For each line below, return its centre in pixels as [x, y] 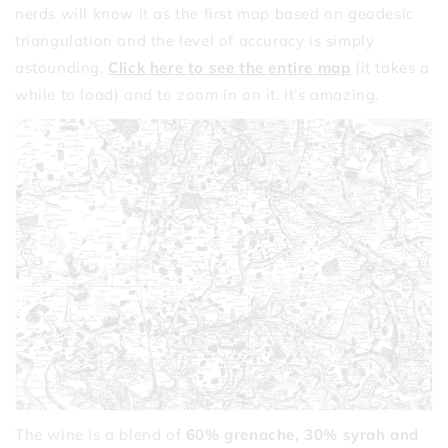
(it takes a [390, 67]
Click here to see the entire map [229, 67]
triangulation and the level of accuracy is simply [195, 40]
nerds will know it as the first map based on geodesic [214, 13]
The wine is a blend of [100, 434]
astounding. [62, 67]
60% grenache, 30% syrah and [302, 434]
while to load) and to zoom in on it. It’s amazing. [199, 94]
